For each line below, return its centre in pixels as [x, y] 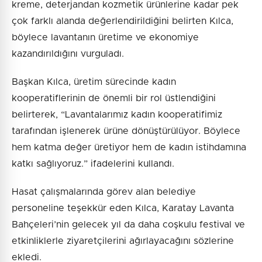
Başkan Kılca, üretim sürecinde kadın [94, 82]
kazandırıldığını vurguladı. [68, 54]
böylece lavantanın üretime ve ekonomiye [105, 37]
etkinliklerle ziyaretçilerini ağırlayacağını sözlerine [123, 241]
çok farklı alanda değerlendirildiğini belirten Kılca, [123, 21]
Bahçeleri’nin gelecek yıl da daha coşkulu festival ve [128, 224]
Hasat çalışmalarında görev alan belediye [104, 192]
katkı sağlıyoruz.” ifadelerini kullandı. [93, 163]
